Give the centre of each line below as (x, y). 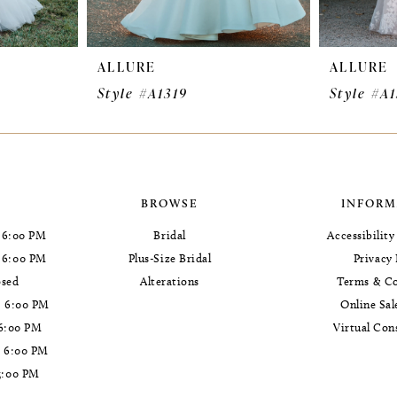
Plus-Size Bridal (170, 258)
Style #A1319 (143, 94)
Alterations (170, 281)
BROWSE (170, 203)
